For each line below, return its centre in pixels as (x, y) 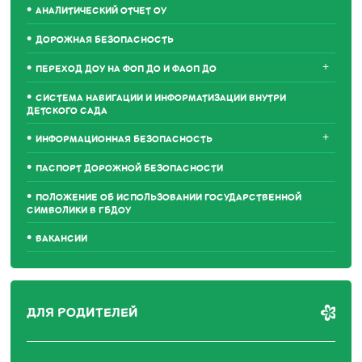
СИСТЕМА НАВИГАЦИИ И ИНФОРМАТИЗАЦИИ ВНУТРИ (161, 98)
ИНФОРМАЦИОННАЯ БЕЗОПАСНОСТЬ (124, 139)
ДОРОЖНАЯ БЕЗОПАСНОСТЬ (105, 40)
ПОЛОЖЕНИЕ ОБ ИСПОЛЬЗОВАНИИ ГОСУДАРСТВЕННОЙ (169, 198)
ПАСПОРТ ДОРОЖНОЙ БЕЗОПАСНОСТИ (130, 168)
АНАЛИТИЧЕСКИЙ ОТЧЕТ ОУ (101, 11)
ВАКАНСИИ (62, 239)
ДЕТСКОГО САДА (67, 111)
